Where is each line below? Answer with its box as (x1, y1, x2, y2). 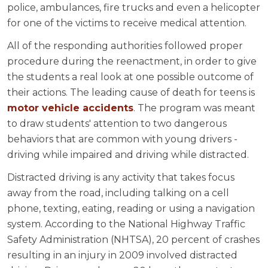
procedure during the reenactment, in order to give (7, 56, 257, 68)
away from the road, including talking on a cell (7, 187, 229, 199)
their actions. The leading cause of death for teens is (7, 87, 255, 99)
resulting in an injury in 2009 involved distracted (7, 249, 237, 261)
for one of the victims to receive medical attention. (7, 17, 246, 29)
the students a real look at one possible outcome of (7, 71, 254, 83)
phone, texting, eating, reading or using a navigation (7, 203, 255, 215)
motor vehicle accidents (7, 102, 133, 114)
